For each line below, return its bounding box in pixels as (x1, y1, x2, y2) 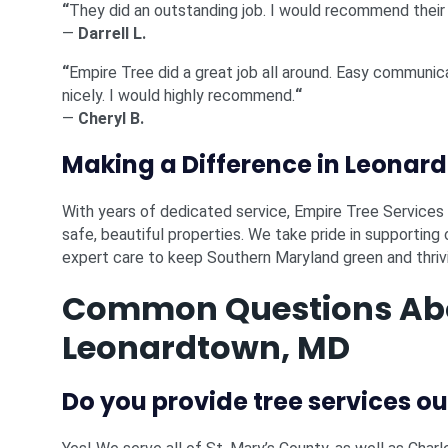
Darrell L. (78, 24, 146, 43)
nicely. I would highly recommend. (62, 86, 295, 105)
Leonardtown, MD (62, 325, 350, 370)
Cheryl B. (78, 109, 144, 128)
